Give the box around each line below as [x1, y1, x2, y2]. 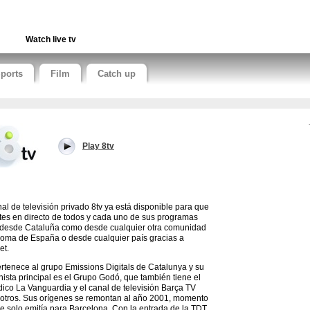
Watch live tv [26, 35, 76, 44]
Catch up [98, 69, 136, 79]
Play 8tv [82, 141, 114, 151]
